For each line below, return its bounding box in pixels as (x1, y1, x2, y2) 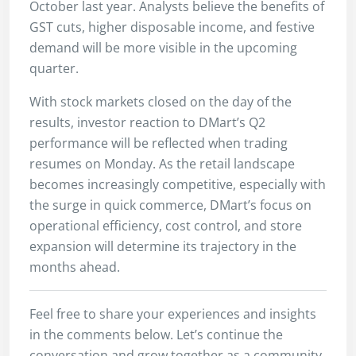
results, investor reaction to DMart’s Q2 (29, 113, 265, 131)
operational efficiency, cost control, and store (29, 216, 302, 234)
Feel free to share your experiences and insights (29, 304, 316, 323)
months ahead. (29, 257, 120, 276)
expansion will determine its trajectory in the (29, 237, 296, 255)
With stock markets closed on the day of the (29, 92, 292, 110)
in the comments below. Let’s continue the (29, 325, 283, 343)
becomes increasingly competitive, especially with (29, 175, 326, 193)
